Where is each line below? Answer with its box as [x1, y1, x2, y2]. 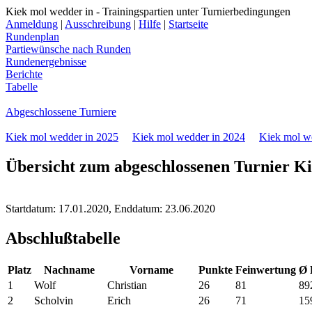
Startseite [169, 18, 208, 30]
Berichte [6, 68, 42, 80]
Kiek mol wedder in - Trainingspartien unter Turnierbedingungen [6, 6, 290, 17]
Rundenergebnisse [6, 56, 86, 68]
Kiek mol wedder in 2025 [6, 131, 118, 143]
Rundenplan [6, 31, 59, 42]
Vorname [130, 263, 173, 276]
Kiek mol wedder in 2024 [132, 131, 245, 143]
